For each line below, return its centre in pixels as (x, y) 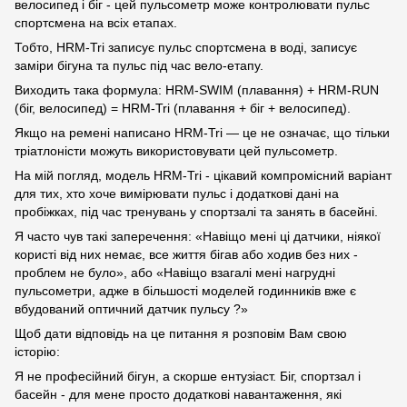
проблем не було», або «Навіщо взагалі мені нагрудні (175, 273)
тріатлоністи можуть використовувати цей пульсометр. (176, 151)
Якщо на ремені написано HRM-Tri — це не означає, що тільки (202, 133)
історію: (37, 352)
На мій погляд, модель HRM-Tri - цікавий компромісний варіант (203, 176)
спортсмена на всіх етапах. (96, 23)
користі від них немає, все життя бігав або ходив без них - (186, 255)
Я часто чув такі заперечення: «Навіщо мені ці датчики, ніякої (198, 237)
